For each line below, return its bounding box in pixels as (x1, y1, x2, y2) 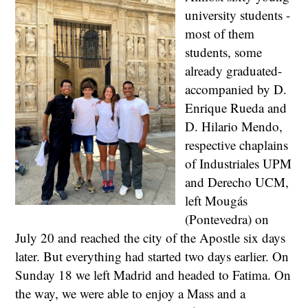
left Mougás (185, 192, 247, 210)
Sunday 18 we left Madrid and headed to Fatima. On (15, 266, 291, 284)
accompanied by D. (185, 80, 287, 98)
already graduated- (185, 62, 282, 80)
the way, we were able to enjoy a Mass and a (15, 285, 246, 302)
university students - (185, 6, 290, 24)
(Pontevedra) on (185, 210, 269, 228)
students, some (185, 43, 262, 61)
